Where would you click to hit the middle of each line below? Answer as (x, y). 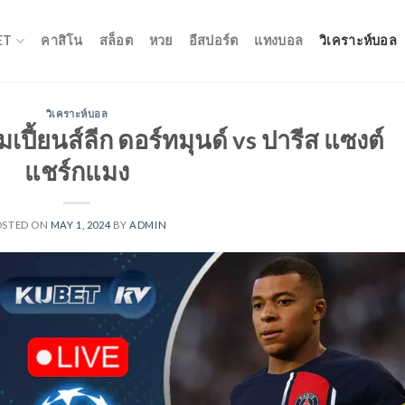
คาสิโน (62, 40)
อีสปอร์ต (213, 40)
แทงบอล (279, 40)
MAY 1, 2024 (80, 224)
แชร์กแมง (77, 171)
